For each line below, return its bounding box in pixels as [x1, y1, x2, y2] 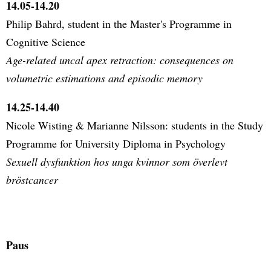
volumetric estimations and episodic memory [6, 70, 203, 85]
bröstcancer [6, 172, 58, 187]
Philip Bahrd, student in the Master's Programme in [6, 16, 232, 31]
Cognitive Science [6, 34, 85, 49]
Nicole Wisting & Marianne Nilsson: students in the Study [6, 117, 263, 132]
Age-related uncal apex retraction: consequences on [6, 52, 233, 67]
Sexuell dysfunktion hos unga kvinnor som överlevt [6, 154, 227, 169]
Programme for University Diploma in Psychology [6, 135, 226, 151]
